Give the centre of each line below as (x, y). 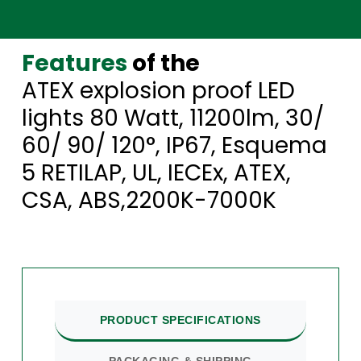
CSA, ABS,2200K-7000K (149, 200)
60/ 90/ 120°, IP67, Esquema (174, 145)
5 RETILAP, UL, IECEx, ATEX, (156, 172)
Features (74, 63)
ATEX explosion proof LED (158, 90)
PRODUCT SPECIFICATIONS (180, 320)
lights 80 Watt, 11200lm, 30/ (172, 118)
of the (163, 63)
